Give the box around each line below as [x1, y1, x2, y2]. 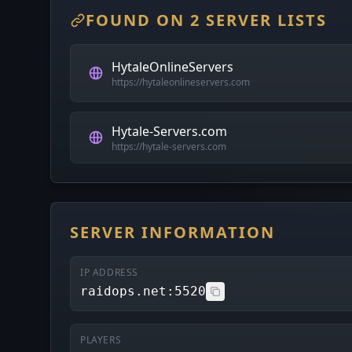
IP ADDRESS [80, 266, 138, 279]
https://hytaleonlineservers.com [112, 75, 250, 89]
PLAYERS [80, 333, 122, 346]
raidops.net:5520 [80, 284, 206, 299]
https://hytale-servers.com [112, 140, 226, 153]
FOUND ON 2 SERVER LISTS [86, 9, 327, 31]
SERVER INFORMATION [70, 222, 275, 243]
